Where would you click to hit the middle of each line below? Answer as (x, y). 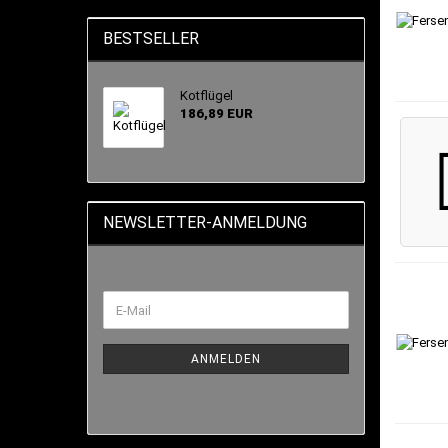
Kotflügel (206, 95)
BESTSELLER (151, 38)
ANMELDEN (225, 359)
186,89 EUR (216, 113)
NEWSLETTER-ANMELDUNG (205, 222)
